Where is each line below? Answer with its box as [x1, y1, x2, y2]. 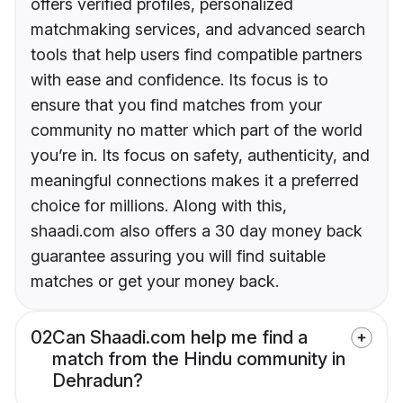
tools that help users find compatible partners [31, 45, 363, 65]
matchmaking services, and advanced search [31, 20, 365, 40]
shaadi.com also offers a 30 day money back [31, 221, 363, 241]
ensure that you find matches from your [31, 95, 322, 115]
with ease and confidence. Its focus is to [31, 70, 328, 90]
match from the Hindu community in [52, 348, 345, 371]
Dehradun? [52, 370, 143, 392]
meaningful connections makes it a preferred [31, 171, 359, 191]
